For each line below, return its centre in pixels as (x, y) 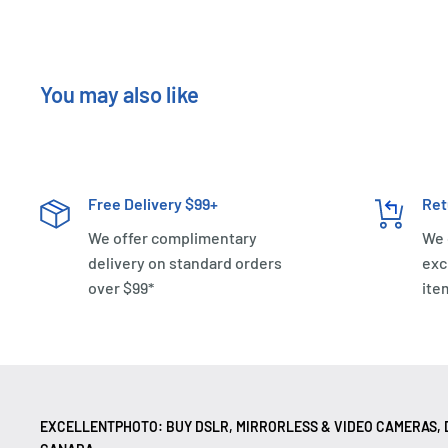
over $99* (121, 287)
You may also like (119, 93)
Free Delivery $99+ (153, 203)
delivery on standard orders (185, 262)
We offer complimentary (172, 237)
